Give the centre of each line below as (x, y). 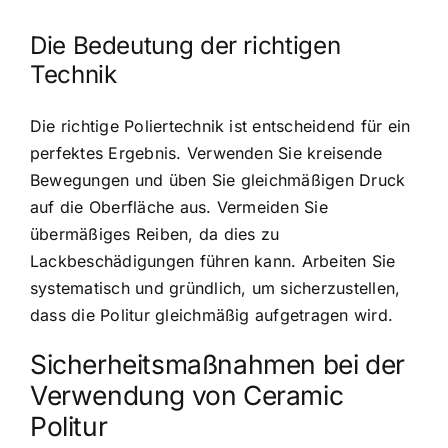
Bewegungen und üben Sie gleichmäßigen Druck (218, 180)
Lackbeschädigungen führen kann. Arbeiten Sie (213, 261)
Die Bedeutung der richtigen (185, 45)
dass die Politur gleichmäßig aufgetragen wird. (212, 315)
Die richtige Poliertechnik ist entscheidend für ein (220, 126)
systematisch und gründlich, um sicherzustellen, (215, 288)
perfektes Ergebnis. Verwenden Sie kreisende (206, 153)
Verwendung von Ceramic (187, 395)
